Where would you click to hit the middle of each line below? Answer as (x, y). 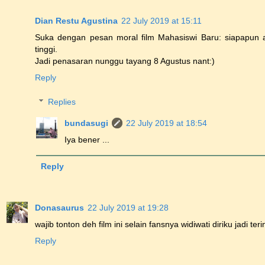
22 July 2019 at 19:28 (128, 208)
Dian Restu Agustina (76, 20)
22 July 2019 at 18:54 (167, 123)
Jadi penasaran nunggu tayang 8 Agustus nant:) (125, 61)
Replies (62, 102)
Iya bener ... (87, 140)
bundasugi (87, 123)
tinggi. (46, 49)
